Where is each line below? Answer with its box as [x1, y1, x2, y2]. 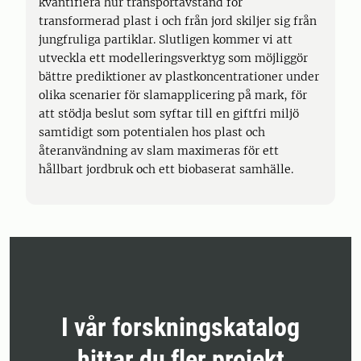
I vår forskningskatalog [61, 312, 300, 342]
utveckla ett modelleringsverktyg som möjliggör [39, 51, 308, 65]
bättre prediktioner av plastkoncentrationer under [39, 69, 319, 84]
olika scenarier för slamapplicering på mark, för [39, 88, 307, 102]
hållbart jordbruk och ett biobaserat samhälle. [39, 162, 293, 176]
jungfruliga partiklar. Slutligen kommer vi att [39, 32, 293, 47]
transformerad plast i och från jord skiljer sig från [39, 14, 317, 28]
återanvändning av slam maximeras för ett [39, 143, 279, 158]
